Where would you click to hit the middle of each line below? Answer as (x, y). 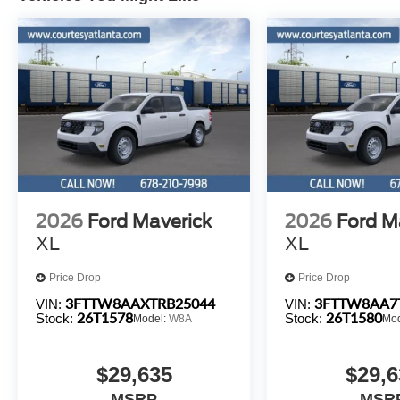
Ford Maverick (150, 221)
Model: (151, 318)
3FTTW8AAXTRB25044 (140, 303)
